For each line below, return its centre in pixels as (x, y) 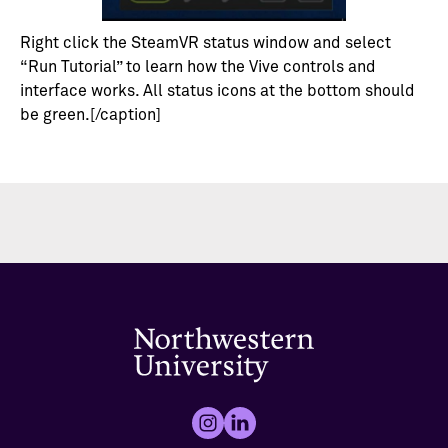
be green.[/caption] (90, 115)
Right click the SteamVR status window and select (205, 43)
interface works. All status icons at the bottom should (217, 91)
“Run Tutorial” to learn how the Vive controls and (198, 67)
